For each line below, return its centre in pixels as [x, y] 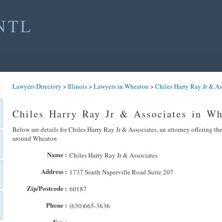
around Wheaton [35, 138]
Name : [57, 154]
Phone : [56, 205]
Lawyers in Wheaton [121, 86]
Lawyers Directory [37, 86]
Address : [54, 171]
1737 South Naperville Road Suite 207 [121, 172]
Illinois [78, 86]
